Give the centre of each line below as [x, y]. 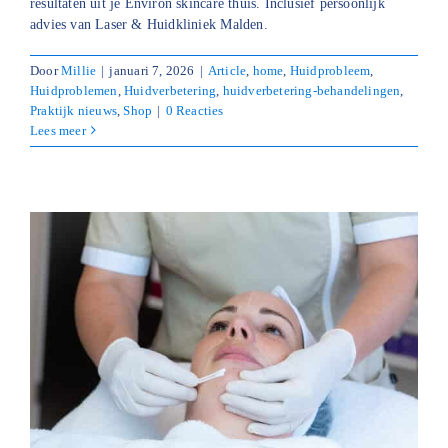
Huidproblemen [74, 90]
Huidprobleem [330, 70]
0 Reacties [194, 110]
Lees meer [58, 130]
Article [227, 70]
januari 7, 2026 [152, 70]
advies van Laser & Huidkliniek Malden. [149, 24]
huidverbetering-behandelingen [311, 90]
